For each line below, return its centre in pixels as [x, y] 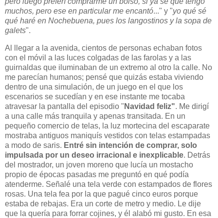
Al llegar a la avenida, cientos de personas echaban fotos [103, 48]
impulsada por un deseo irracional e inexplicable [94, 155]
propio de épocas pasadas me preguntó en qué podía [97, 174]
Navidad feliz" [150, 106]
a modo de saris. [34, 145]
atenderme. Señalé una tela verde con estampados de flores [109, 184]
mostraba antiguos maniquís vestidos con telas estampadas [108, 135]
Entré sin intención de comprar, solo [130, 145]
